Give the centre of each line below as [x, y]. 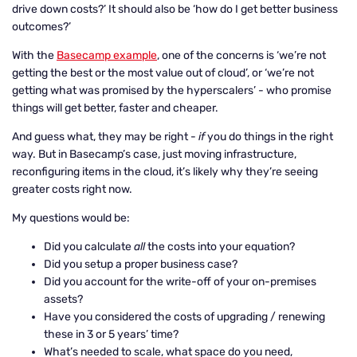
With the [34, 55]
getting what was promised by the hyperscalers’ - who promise [172, 90]
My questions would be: [72, 218]
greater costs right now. [73, 189]
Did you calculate [89, 247]
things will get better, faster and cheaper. [115, 108]
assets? [65, 299]
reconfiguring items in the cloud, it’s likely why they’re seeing [165, 172]
